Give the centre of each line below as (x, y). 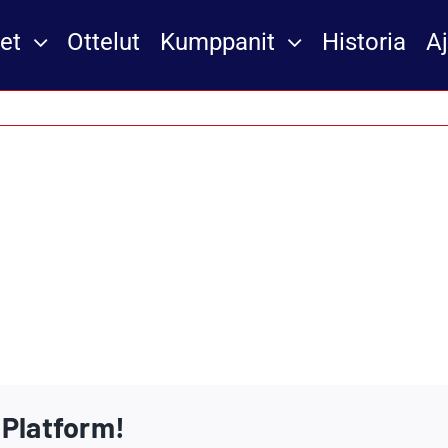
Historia (363, 41)
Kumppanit (218, 41)
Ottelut (104, 41)
